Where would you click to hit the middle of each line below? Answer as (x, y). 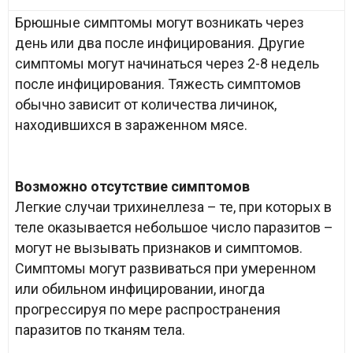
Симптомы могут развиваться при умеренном (165, 268)
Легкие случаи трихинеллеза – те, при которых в (173, 207)
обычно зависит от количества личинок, (146, 104)
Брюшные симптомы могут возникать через (160, 22)
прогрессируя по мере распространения (148, 309)
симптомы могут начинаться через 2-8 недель (167, 63)
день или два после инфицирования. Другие (160, 43)
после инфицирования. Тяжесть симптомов (158, 84)
